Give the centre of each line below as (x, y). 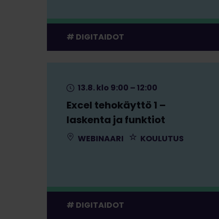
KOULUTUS (161, 138)
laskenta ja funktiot (116, 120)
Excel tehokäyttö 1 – (116, 105)
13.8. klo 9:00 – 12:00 (117, 88)
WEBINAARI (100, 138)
